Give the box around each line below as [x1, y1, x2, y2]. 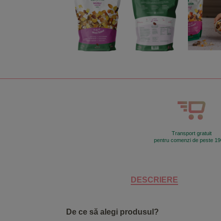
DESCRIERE [131, 176, 179, 184]
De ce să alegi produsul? [66, 208, 159, 217]
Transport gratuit [172, 130, 212, 137]
